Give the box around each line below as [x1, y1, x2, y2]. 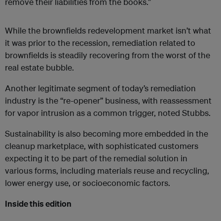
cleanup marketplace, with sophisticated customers [5, 141, 198, 151]
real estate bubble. [5, 62, 74, 73]
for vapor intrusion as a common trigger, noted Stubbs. [5, 108, 211, 118]
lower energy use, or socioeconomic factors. [5, 178, 170, 188]
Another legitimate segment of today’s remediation [5, 83, 196, 93]
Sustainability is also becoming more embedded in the [5, 128, 208, 139]
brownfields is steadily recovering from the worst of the [5, 50, 210, 60]
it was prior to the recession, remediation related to [5, 37, 195, 48]
